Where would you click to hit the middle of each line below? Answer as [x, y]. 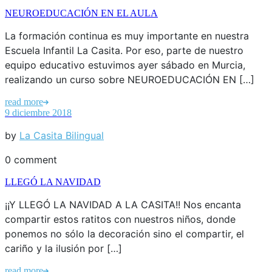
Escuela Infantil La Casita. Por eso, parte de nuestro [124, 50]
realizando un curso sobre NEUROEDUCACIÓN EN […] [130, 79]
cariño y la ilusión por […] [63, 248]
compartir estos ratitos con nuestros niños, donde [120, 219]
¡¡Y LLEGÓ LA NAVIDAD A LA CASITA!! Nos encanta [123, 204]
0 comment [31, 159]
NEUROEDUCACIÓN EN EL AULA [81, 13]
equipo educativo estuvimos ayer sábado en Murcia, [125, 65]
